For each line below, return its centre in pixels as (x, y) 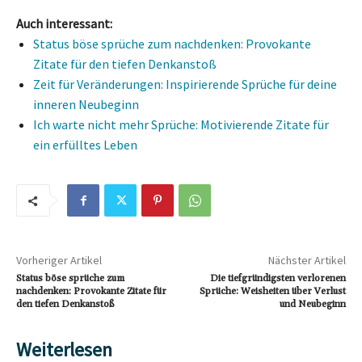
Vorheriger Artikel (59, 261)
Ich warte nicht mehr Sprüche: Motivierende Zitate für (181, 125)
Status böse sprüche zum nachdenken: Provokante (172, 44)
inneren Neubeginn (86, 105)
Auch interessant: (64, 24)
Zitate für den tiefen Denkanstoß (125, 64)
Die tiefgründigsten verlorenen (278, 279)
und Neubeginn (312, 305)
